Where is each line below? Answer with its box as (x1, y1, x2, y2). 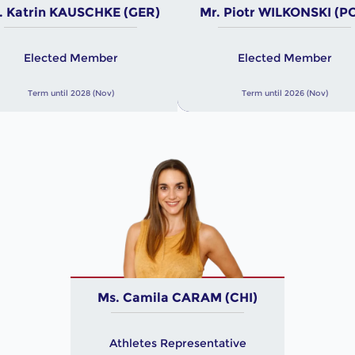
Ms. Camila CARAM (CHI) (97, 290, 258, 305)
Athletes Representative (109, 335, 246, 350)
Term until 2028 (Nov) (27, 88, 114, 98)
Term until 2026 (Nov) (241, 88, 328, 98)
